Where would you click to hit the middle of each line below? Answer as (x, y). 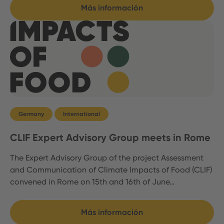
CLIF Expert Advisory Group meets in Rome (110, 138)
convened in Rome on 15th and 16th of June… (92, 182)
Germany (31, 114)
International (81, 114)
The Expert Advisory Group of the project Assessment (107, 158)
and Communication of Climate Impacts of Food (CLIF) (111, 170)
